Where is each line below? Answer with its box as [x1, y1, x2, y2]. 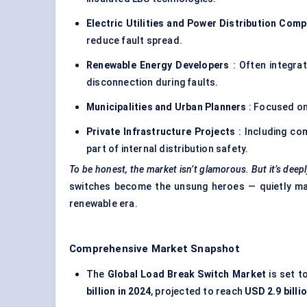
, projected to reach [151, 286, 245, 297]
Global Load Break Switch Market [107, 269, 267, 280]
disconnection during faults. [86, 77, 219, 88]
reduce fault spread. [86, 35, 182, 47]
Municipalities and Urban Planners [86, 101, 247, 113]
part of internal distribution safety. [86, 143, 249, 155]
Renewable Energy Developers [86, 60, 230, 71]
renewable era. [69, 198, 138, 210]
